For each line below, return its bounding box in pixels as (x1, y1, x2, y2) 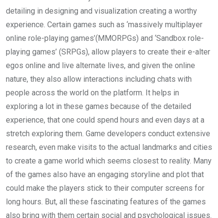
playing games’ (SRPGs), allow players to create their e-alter (6, 47, 210, 56)
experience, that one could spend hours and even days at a (6, 115, 204, 125)
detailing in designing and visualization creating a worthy (6, 6, 197, 16)
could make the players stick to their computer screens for (6, 183, 204, 193)
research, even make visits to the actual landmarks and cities (6, 143, 212, 152)
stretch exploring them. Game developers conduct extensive (6, 129, 210, 138)
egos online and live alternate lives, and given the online (6, 61, 195, 70)
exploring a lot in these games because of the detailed (6, 102, 191, 111)
